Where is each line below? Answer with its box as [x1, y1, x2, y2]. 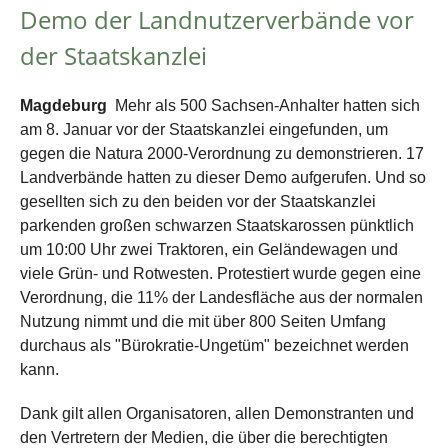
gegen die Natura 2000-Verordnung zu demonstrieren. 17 [20, 144, 424, 162]
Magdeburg [20, 96, 107, 114]
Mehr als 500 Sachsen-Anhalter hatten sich [107, 96, 420, 114]
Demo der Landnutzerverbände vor [20, 2, 414, 36]
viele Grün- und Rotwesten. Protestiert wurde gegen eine [20, 264, 425, 282]
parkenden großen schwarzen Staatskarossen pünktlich [20, 216, 414, 234]
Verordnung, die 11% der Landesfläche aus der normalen [20, 288, 423, 306]
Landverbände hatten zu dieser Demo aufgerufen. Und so [20, 168, 426, 186]
